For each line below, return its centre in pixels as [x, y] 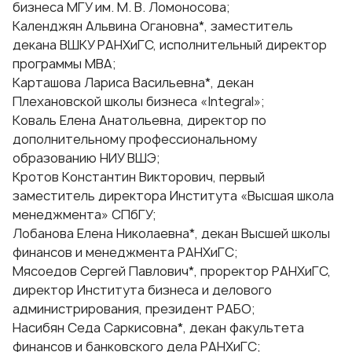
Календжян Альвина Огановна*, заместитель [153, 26]
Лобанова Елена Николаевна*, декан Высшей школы [171, 234]
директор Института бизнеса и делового [142, 290]
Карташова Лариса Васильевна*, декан [133, 83]
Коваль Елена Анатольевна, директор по [139, 121]
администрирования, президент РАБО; [134, 309]
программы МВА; [64, 64]
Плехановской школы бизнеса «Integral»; [138, 102]
